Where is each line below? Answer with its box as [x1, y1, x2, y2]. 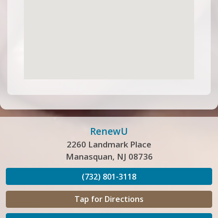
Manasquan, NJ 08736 [65, 150, 153, 162]
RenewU [90, 124, 128, 138]
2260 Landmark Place [67, 138, 151, 150]
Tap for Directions [74, 194, 144, 205]
